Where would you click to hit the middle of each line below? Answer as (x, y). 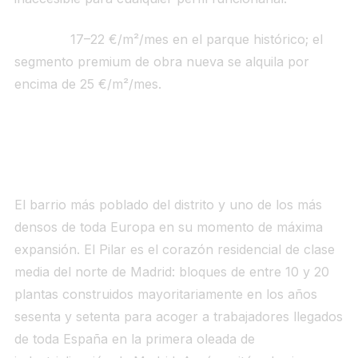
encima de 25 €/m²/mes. (88, 84)
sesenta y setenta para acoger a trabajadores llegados (178, 316)
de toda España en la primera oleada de (134, 338)
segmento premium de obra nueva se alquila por (161, 61)
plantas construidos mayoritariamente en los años (165, 294)
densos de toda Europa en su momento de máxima (168, 227)
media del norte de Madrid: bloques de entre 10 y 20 (171, 271)
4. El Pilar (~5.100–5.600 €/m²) (121, 167)
